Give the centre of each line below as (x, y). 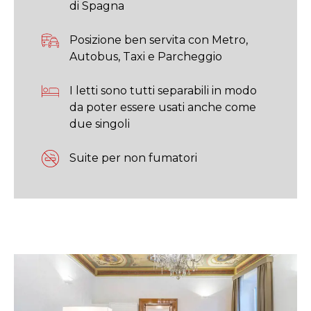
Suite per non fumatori (133, 158)
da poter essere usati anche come (163, 107)
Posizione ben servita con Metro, (159, 40)
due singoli (100, 124)
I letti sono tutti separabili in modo (163, 91)
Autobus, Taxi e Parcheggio (146, 57)
